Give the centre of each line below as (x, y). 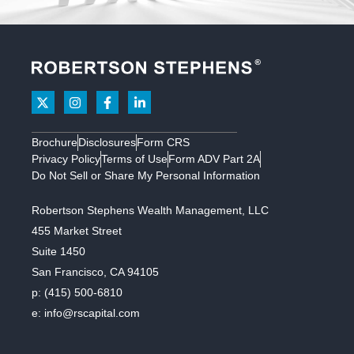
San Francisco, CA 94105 (95, 271)
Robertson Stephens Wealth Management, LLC (150, 210)
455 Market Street (77, 230)
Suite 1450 (58, 251)
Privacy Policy (66, 158)
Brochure (55, 142)
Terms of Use (134, 158)
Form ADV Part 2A (214, 158)
